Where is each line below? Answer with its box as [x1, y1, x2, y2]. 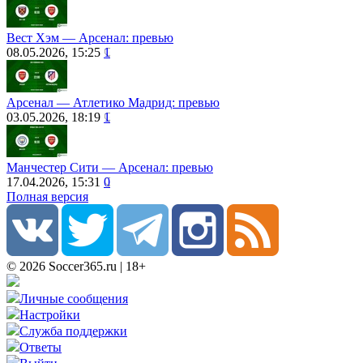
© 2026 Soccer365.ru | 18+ [6, 258, 146, 273]
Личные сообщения [19, 291, 128, 305]
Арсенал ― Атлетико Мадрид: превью [6, 95, 220, 109]
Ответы [19, 340, 62, 354]
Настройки [19, 307, 80, 322]
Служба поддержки [19, 323, 127, 338]
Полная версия [6, 189, 88, 203]
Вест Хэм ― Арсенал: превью [6, 30, 173, 45]
